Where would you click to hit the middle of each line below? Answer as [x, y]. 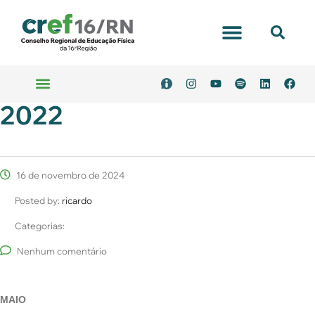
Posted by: [38, 200]
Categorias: [40, 225]
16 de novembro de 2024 [69, 175]
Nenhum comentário [62, 251]
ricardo [77, 200]
